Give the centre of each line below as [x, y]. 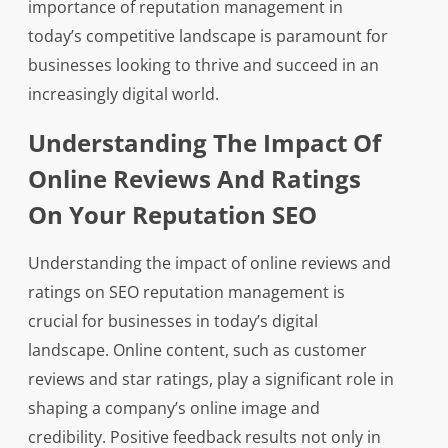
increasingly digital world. [123, 94]
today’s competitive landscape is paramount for [207, 36]
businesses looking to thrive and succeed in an [203, 65]
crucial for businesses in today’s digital [172, 321]
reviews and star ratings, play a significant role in [210, 379]
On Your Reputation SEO [172, 215]
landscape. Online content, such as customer [197, 350]
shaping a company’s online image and [173, 408]
